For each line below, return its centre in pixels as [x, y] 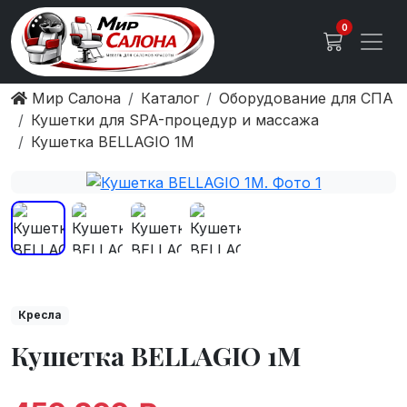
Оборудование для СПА [306, 98]
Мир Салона [74, 98]
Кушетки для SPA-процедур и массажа [175, 119]
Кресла [40, 315]
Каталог [170, 98]
